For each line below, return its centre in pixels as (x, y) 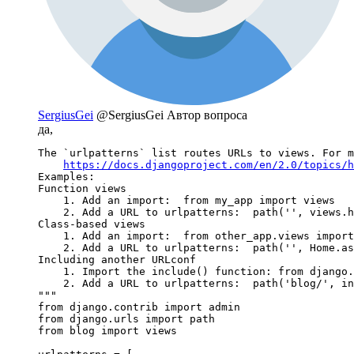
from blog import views (107, 331)
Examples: (66, 177)
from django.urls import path (126, 319)
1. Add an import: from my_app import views (186, 201)
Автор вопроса (207, 115)
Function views (82, 189)
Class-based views (92, 224)
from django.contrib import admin (139, 307)
